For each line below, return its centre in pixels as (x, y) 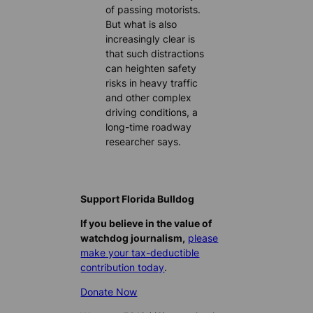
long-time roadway (149, 127)
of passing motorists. (153, 10)
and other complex (149, 98)
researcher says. (144, 142)
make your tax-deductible (140, 252)
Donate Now (109, 292)
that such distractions (155, 54)
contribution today (123, 267)
